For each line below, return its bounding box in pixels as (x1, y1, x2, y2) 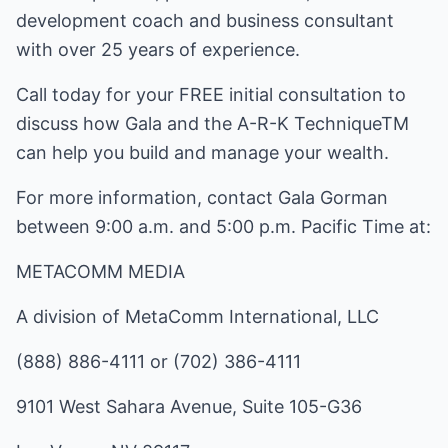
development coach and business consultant (16, 10, 394, 31)
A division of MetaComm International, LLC (16, 306, 379, 327)
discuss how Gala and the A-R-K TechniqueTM (16, 113, 409, 134)
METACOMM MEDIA (16, 261, 185, 282)
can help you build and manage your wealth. (16, 142, 389, 163)
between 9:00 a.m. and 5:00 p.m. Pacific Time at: (16, 216, 431, 237)
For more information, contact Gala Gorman (16, 187, 388, 208)
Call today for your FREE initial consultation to (16, 84, 406, 105)
